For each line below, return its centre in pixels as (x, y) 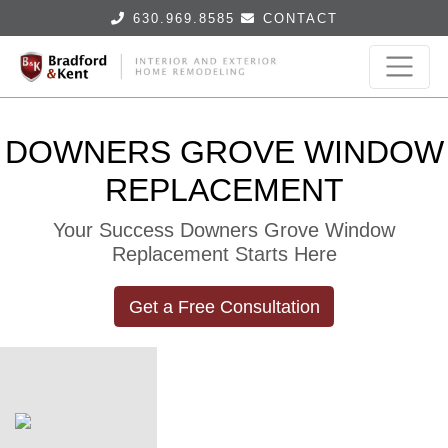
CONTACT (300, 18)
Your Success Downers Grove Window (224, 230)
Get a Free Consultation (224, 306)
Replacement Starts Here (224, 254)
